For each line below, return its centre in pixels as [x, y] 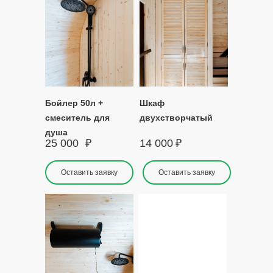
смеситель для [77, 118]
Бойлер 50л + [74, 103]
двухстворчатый [176, 118]
